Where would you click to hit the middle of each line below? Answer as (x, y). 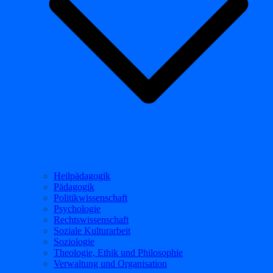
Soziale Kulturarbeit (92, 231)
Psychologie (77, 209)
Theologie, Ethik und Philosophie (118, 253)
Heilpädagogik (82, 176)
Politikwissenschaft (90, 198)
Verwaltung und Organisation (110, 264)
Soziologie (74, 242)
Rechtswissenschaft (91, 220)
